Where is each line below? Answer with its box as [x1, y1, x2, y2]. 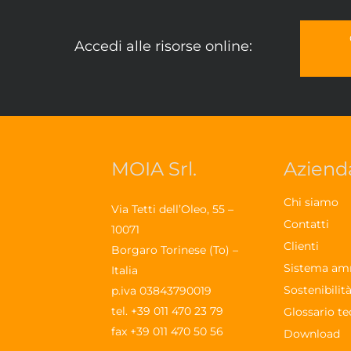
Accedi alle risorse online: [74, 38, 252, 55]
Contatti [284, 217, 330, 231]
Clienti [284, 239, 320, 253]
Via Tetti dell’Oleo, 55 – [111, 202, 234, 216]
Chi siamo [284, 195, 339, 209]
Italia [111, 263, 139, 277]
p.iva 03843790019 [111, 284, 212, 298]
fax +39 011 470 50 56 [111, 324, 224, 338]
